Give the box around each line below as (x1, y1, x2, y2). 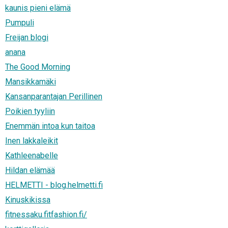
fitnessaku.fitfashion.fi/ (5, 210, 87, 220)
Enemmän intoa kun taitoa (5, 121, 95, 131)
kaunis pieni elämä (5, 3, 71, 13)
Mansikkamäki (5, 77, 56, 87)
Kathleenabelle (5, 151, 58, 161)
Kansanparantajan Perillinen (5, 92, 102, 102)
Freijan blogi (5, 33, 48, 43)
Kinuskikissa (5, 195, 50, 205)
